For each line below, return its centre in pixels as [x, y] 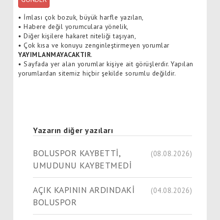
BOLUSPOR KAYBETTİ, [77, 153]
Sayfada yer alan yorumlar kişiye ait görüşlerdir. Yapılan [107, 64]
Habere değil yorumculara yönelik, [75, 26]
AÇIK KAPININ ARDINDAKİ [84, 190]
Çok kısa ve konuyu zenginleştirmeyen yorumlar [95, 45]
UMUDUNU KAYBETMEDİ [82, 165]
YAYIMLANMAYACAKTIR [55, 54]
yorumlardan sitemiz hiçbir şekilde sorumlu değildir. [97, 73]
